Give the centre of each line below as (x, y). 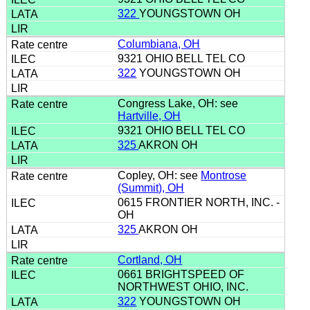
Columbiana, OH (159, 44)
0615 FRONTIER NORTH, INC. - (199, 202)
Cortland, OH (150, 259)
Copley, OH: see (159, 175)
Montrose (224, 175)
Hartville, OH (149, 116)
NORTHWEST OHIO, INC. (186, 286)
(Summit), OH (151, 188)
